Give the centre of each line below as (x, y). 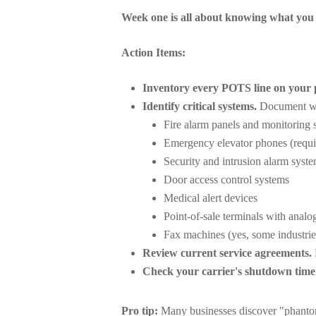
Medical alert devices (211, 198)
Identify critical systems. (200, 106)
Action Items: (153, 53)
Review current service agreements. (227, 253)
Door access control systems (226, 180)
